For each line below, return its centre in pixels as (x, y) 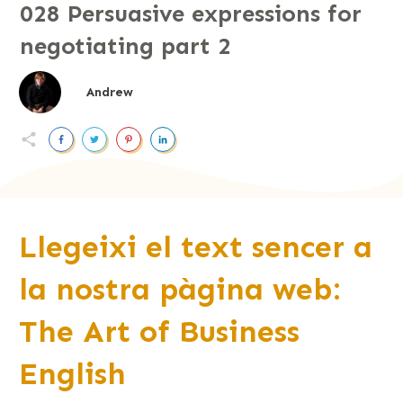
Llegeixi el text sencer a (196, 247)
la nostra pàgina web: (179, 289)
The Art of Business (159, 331)
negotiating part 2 (125, 46)
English (72, 374)
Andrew (109, 92)
